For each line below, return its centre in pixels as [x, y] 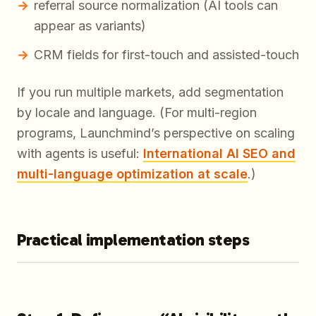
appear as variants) [90, 26]
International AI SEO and [219, 154]
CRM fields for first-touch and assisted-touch [166, 55]
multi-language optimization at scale [132, 174]
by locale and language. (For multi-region [137, 113]
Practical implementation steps [133, 240]
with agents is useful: [80, 154]
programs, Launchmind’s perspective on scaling [156, 133]
